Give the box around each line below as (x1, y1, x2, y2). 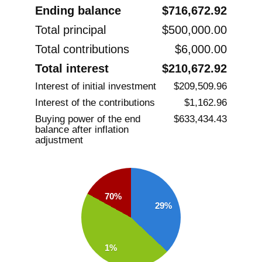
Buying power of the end (35, 113, 140, 125)
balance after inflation (35, 124, 129, 136)
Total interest (35, 62, 109, 75)
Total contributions (35, 43, 129, 56)
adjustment (35, 135, 83, 146)
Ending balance (35, 4, 121, 18)
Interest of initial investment (35, 81, 156, 92)
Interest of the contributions (35, 97, 155, 109)
